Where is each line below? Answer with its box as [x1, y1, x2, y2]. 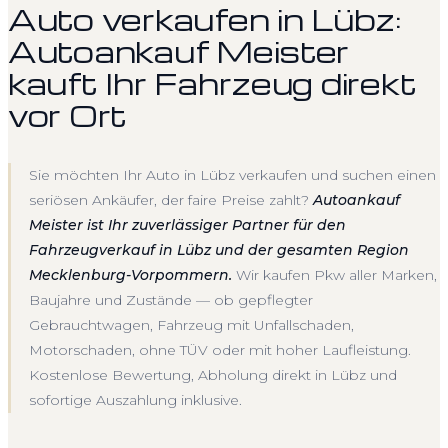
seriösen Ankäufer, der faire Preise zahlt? [29, 190, 313, 209]
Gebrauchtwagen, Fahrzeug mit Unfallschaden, [29, 315, 354, 334]
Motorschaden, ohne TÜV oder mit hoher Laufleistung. [29, 340, 411, 359]
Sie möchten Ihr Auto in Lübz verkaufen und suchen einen [29, 165, 436, 184]
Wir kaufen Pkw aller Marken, [232, 265, 437, 284]
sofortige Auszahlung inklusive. [29, 390, 242, 409]
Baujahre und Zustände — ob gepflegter [29, 290, 313, 309]
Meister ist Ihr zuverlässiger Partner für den [29, 215, 346, 234]
